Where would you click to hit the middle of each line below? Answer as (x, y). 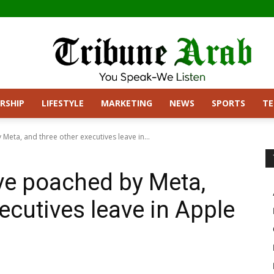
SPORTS (228, 103)
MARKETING (127, 103)
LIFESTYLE (63, 103)
